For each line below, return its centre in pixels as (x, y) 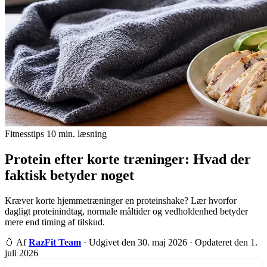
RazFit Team (55, 242)
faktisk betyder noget (69, 175)
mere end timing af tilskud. (55, 222)
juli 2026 (21, 253)
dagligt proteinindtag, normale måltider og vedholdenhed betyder (126, 211)
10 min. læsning (77, 134)
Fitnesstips (24, 134)
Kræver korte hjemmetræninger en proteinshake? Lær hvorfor (121, 200)
